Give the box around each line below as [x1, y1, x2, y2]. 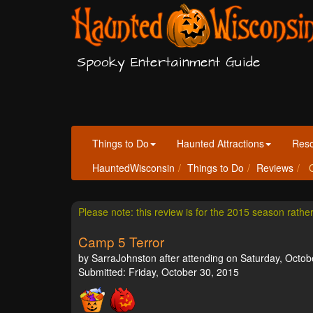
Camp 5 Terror [78, 232, 164, 251]
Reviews [256, 161, 293, 175]
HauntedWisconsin [92, 161, 175, 175]
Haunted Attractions [177, 136, 264, 150]
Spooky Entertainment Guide [77, 53, 261, 72]
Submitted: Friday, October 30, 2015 [78, 265, 239, 279]
